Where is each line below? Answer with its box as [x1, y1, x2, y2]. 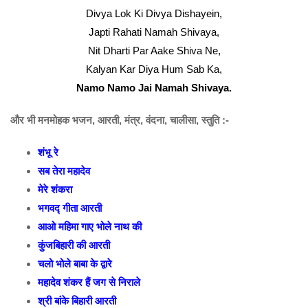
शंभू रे [38, 146, 58, 158]
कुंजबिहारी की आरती [38, 239, 110, 251]
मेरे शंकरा [38, 184, 72, 195]
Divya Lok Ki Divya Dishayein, [86, 8, 222, 19]
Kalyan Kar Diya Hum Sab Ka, [86, 63, 222, 75]
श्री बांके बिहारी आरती [38, 295, 116, 307]
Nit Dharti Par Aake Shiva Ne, [87, 45, 221, 56]
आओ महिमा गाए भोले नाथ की [38, 221, 142, 232]
